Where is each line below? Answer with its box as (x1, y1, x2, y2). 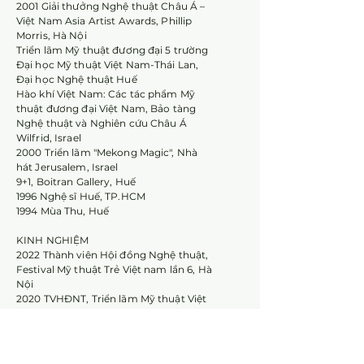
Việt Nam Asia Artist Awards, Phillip (16, 15, 193, 27)
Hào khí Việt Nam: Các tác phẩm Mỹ (16, 88, 195, 100)
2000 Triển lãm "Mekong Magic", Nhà (16, 146, 198, 158)
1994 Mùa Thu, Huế (16, 205, 110, 217)
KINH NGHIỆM (16, 234, 89, 246)
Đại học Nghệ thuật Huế (16, 73, 137, 85)
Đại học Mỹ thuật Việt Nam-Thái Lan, (16, 58, 199, 71)
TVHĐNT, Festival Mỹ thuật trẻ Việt (16, 322, 188, 334)
